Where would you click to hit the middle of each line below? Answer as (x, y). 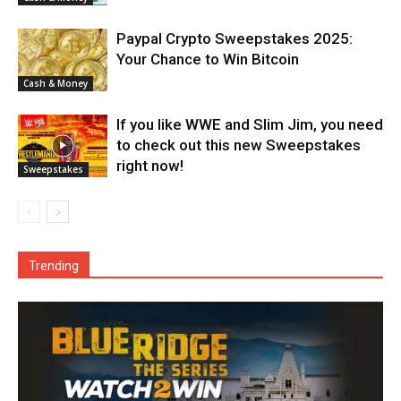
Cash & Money (55, 83)
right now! (150, 165)
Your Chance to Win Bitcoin (208, 59)
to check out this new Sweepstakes (239, 145)
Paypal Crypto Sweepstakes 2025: (235, 38)
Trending (54, 265)
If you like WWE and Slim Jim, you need (250, 124)
